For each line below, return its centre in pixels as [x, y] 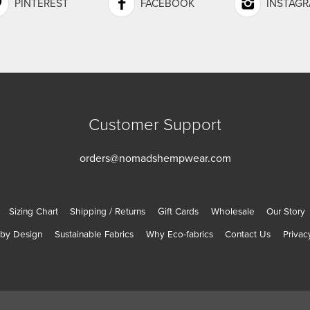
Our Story [286, 211]
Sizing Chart [33, 211]
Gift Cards [178, 211]
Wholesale [232, 211]
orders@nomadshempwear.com [155, 158]
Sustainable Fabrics [94, 235]
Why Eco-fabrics [179, 235]
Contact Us [248, 235]
